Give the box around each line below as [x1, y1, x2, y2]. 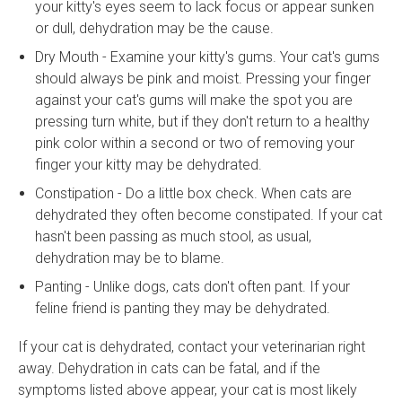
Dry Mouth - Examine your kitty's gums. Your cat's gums [35, 48, 380, 66]
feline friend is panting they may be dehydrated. [35, 299, 331, 317]
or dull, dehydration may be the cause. [35, 19, 275, 37]
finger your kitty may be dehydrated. [35, 155, 263, 173]
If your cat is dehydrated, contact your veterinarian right [18, 338, 365, 356]
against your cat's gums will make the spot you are [35, 91, 354, 109]
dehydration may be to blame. [35, 249, 225, 267]
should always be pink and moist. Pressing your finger [35, 69, 371, 87]
